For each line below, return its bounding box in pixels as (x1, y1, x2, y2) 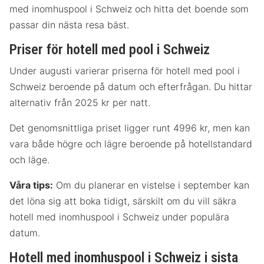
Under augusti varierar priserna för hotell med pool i (9, 65, 240, 77)
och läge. (9, 154, 49, 166)
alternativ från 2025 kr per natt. (9, 97, 150, 109)
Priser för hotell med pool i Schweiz (9, 41, 210, 58)
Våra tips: (9, 179, 53, 192)
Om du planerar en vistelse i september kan (53, 179, 249, 192)
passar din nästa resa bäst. (9, 19, 129, 31)
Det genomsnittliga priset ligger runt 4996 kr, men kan (9, 122, 250, 134)
